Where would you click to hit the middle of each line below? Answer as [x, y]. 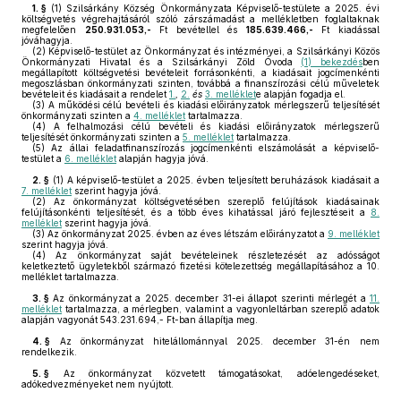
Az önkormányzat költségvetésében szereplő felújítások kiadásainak [213, 201]
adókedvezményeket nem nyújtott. [98, 384]
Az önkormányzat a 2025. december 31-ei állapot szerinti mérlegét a [209, 298]
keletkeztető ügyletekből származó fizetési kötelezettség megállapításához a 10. [200, 266]
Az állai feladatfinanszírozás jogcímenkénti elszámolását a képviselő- [212, 148]
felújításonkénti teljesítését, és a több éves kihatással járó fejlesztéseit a [196, 212]
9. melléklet [354, 234]
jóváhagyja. [47, 40]
